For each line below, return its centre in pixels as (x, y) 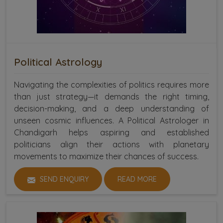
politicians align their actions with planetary (111, 145)
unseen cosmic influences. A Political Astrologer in (111, 121)
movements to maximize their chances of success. (106, 157)
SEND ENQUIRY (63, 179)
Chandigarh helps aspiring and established (111, 133)
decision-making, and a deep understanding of (111, 109)
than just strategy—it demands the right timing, (111, 97)
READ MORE (137, 179)
